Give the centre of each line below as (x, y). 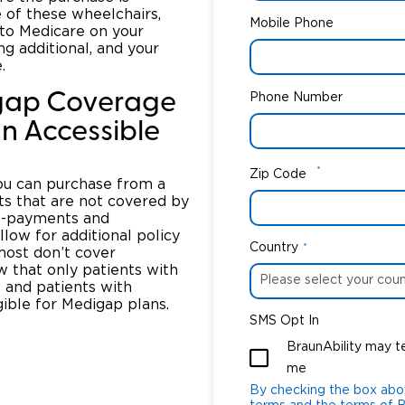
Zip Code (278, 174)
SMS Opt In (284, 320)
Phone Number (296, 97)
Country (274, 247)
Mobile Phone (292, 23)
